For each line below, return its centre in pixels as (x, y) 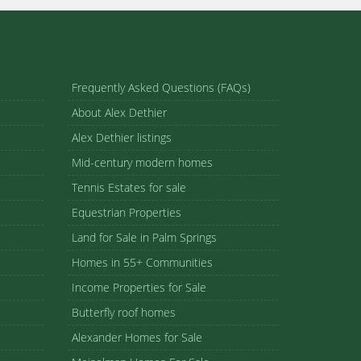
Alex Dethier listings (121, 137)
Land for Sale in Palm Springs (144, 237)
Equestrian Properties (126, 212)
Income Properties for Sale (139, 287)
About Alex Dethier (119, 112)
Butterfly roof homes (123, 312)
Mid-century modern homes (142, 162)
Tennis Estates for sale (129, 187)
